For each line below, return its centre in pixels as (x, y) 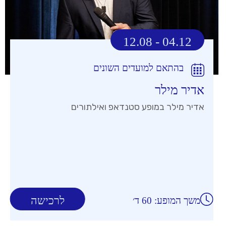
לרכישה (47, 201)
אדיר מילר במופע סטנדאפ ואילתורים (138, 107)
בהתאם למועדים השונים (138, 68)
